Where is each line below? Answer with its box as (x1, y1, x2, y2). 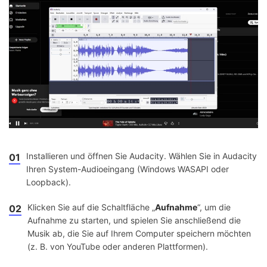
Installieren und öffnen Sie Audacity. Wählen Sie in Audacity (26, 150, 257, 161)
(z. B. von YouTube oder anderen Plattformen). (27, 241, 208, 252)
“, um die (197, 201, 231, 212)
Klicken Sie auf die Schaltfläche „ (27, 201, 155, 212)
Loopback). (26, 176, 71, 187)
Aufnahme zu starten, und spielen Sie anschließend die (27, 215, 241, 225)
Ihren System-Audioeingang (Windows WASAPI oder (26, 163, 229, 174)
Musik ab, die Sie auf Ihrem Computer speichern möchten (27, 228, 251, 238)
